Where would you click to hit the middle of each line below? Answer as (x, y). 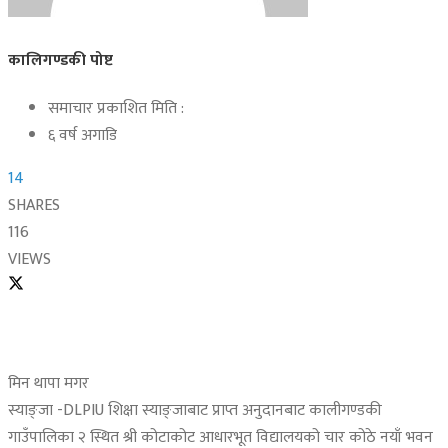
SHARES (34, 206)
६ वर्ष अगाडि (82, 136)
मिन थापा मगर (48, 384)
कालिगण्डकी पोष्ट (60, 61)
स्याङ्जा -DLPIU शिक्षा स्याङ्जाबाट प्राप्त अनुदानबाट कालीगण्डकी (195, 411)
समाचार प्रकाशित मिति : (116, 109)
